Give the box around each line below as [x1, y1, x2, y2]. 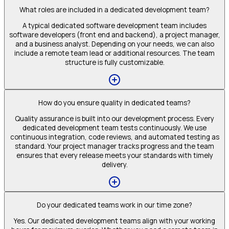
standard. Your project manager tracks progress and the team [15, 141, 214, 151]
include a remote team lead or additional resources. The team [14, 48, 215, 58]
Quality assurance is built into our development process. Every [15, 113, 214, 123]
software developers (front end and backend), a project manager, [9, 30, 220, 39]
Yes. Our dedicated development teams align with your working [14, 216, 215, 225]
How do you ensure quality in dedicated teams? [38, 98, 191, 107]
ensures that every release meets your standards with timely [16, 150, 213, 160]
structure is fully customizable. [64, 57, 165, 67]
